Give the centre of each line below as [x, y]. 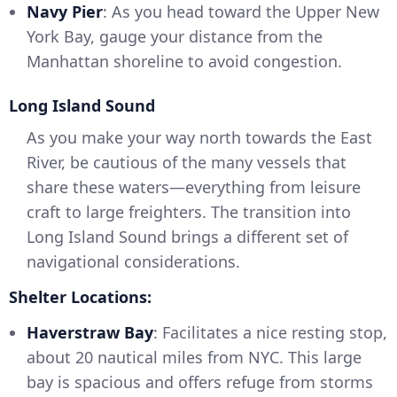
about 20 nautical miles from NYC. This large [194, 358]
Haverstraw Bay [90, 333]
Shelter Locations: [80, 297]
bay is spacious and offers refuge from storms [200, 382]
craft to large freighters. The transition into [189, 212]
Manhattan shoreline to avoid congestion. [184, 62]
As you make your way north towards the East [199, 138]
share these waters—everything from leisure [194, 187]
